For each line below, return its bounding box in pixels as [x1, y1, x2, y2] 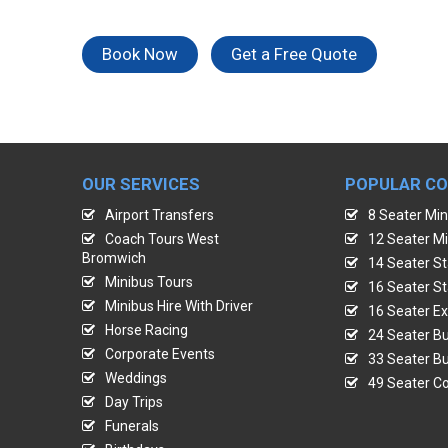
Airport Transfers [105, 207, 214, 223]
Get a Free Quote [231, 44, 357, 64]
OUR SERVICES [82, 174, 200, 194]
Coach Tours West [105, 231, 219, 247]
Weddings [105, 370, 167, 386]
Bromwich [82, 250, 146, 266]
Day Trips [105, 394, 163, 410]
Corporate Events [105, 346, 215, 362]
